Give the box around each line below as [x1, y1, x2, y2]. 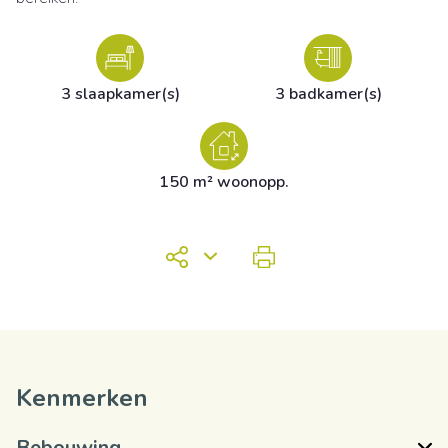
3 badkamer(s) [274, 82, 382, 105]
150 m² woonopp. [159, 170, 289, 193]
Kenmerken [16, 381, 148, 414]
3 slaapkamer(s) [60, 82, 180, 105]
